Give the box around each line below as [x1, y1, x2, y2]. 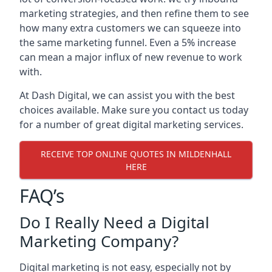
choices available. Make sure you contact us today [19, 103, 248, 117]
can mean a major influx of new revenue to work [19, 50, 242, 64]
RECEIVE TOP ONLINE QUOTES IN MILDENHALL [41, 148, 231, 160]
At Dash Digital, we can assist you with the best [19, 89, 235, 102]
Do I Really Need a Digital [19, 211, 209, 233]
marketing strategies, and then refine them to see [19, 7, 249, 20]
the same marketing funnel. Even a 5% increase [19, 36, 236, 49]
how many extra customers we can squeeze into [19, 21, 241, 35]
